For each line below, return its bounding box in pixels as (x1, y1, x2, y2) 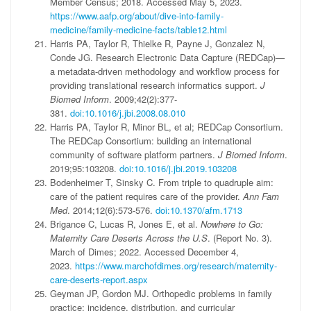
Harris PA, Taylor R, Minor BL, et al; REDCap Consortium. (50, 120, 283, 133)
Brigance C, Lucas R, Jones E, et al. (50, 217, 201, 230)
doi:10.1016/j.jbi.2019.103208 (119, 162, 237, 175)
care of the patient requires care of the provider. (50, 190, 243, 203)
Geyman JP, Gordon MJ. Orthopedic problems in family (50, 287, 272, 300)
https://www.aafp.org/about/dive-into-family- (50, 9, 224, 22)
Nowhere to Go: (201, 217, 263, 230)
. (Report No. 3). (208, 231, 272, 244)
